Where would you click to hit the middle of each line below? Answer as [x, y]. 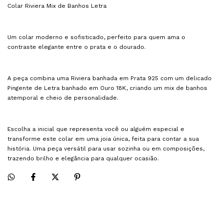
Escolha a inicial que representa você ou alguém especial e [96, 129]
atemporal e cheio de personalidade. [63, 98]
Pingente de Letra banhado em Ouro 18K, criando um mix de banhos [107, 88]
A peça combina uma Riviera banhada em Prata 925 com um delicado [109, 78]
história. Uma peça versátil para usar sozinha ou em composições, [106, 149]
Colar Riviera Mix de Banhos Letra [57, 6]
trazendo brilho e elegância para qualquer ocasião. [83, 159]
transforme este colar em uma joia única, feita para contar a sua [103, 139]
